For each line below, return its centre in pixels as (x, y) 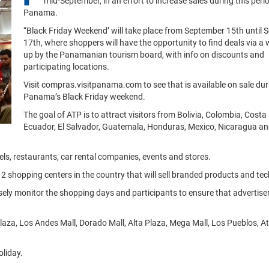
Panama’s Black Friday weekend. (84, 97)
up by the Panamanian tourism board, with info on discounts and (144, 55)
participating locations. (66, 67)
